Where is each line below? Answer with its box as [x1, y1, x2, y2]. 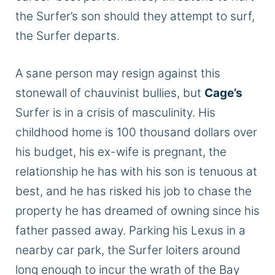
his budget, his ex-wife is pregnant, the [15, 144, 227, 159]
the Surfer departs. [15, 29, 123, 44]
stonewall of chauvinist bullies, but [15, 85, 204, 100]
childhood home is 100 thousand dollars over [15, 125, 257, 139]
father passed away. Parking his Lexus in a [15, 223, 246, 238]
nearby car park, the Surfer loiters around [15, 242, 241, 257]
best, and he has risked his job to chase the [15, 184, 252, 198]
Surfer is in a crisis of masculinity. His [15, 105, 215, 120]
